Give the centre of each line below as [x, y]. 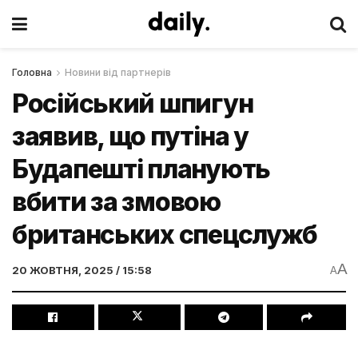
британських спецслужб [165, 235]
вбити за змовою [116, 202]
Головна [32, 72]
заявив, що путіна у [130, 136]
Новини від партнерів [118, 72]
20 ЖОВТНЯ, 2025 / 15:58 [82, 270]
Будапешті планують [141, 169]
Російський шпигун [133, 103]
